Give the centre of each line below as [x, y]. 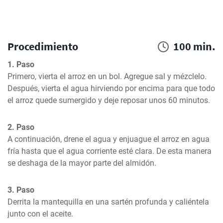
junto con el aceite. [40, 214]
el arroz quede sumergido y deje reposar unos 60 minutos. [109, 100]
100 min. [194, 46]
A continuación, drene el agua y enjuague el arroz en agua [109, 139]
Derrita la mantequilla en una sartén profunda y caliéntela [108, 202]
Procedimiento [43, 46]
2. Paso [21, 127]
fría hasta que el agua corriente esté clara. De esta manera [110, 151]
